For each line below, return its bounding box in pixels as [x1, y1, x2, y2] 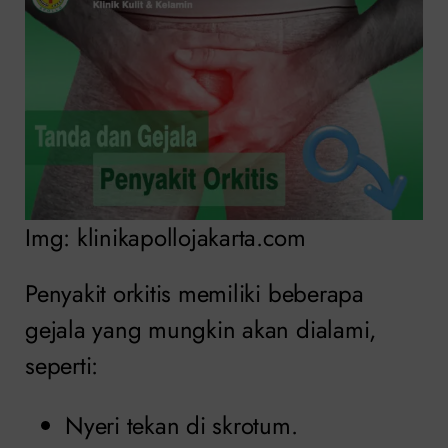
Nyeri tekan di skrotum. [65, 408, 298, 444]
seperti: [25, 348, 99, 384]
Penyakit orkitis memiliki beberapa [25, 276, 364, 312]
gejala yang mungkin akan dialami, [25, 312, 377, 348]
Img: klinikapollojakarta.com [25, 220, 306, 256]
